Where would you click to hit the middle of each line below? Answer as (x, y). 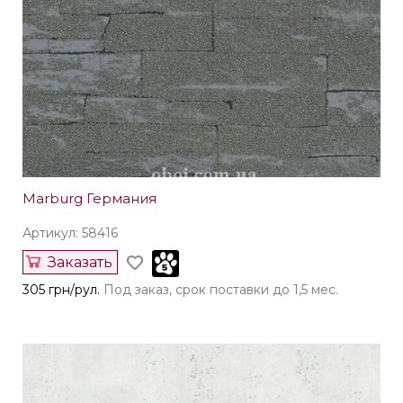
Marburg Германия (90, 199)
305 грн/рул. (61, 290)
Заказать (80, 263)
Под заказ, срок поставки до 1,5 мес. (221, 290)
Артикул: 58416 (70, 233)
